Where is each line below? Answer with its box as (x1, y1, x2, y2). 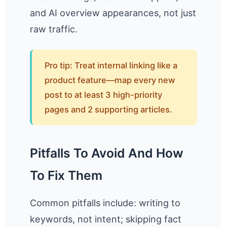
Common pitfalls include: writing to (30, 197, 181, 208)
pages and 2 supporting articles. (44, 104, 172, 115)
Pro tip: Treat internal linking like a (44, 60, 177, 70)
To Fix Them (30, 168, 103, 183)
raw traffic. (30, 23, 78, 34)
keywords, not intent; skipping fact (30, 213, 182, 224)
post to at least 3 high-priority (44, 89, 162, 100)
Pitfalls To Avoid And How (30, 145, 184, 161)
